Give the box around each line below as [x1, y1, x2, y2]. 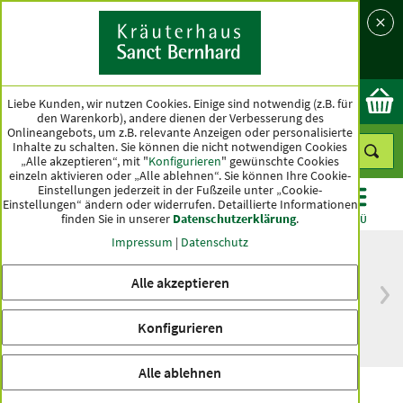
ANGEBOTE [125, 212, 177, 226]
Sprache [9, 17, 55, 34]
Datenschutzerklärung [173, 210, 296, 227]
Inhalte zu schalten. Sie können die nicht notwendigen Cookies [13, 138, 347, 155]
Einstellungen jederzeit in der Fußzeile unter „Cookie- [38, 181, 322, 198]
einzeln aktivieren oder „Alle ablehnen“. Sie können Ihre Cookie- [9, 166, 351, 184]
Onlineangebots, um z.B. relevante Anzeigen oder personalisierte [7, 123, 353, 140]
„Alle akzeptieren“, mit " [21, 152, 148, 169]
